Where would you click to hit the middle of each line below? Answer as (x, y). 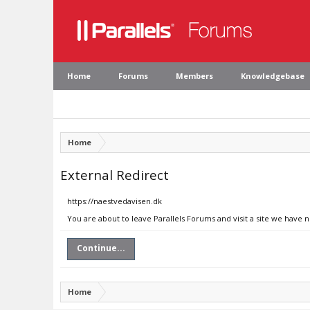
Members (194, 76)
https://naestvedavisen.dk (115, 201)
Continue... (101, 248)
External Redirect (115, 175)
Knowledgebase (273, 76)
